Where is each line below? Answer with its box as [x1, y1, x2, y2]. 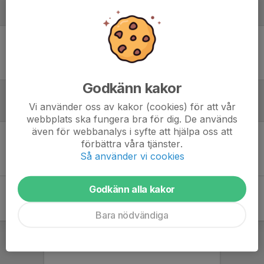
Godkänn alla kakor [88, 183, 176, 195]
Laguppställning [7, 6, 87, 21]
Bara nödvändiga [95, 209, 169, 221]
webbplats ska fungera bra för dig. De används [27, 113, 237, 125]
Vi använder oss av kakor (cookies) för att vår [28, 100, 236, 113]
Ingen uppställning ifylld [87, 47, 177, 58]
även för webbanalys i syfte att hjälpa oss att [32, 125, 232, 137]
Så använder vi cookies [80, 150, 184, 162]
